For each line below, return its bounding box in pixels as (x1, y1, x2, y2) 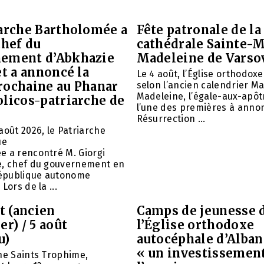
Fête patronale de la (136, 22, 261, 38)
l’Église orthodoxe (136, 217, 255, 233)
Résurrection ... (136, 113, 206, 125)
